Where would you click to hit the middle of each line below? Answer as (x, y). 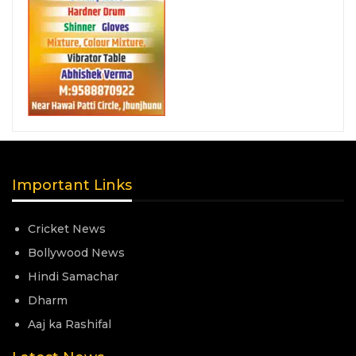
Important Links (72, 186)
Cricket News (67, 229)
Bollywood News (76, 253)
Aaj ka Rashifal (70, 325)
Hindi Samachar (73, 277)
